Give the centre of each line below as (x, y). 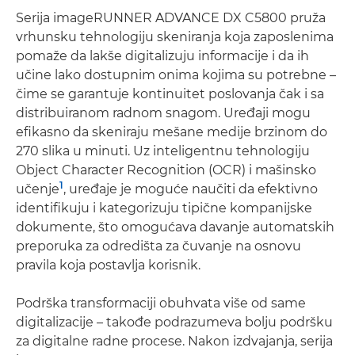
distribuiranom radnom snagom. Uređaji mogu (163, 113)
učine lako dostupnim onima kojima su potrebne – (176, 74)
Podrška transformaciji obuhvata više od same (161, 303)
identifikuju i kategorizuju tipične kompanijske (164, 208)
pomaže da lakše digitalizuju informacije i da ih (162, 55)
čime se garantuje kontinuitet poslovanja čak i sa (170, 94)
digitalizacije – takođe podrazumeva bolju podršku (174, 322)
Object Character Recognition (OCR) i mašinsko (166, 170)
